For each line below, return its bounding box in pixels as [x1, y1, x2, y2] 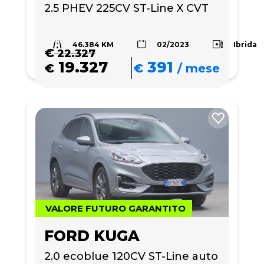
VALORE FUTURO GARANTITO [45, 202, 186, 214]
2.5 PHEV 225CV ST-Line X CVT [44, 2, 209, 15]
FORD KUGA [44, 226, 140, 245]
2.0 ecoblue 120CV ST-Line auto [44, 249, 218, 263]
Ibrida [233, 39, 258, 49]
